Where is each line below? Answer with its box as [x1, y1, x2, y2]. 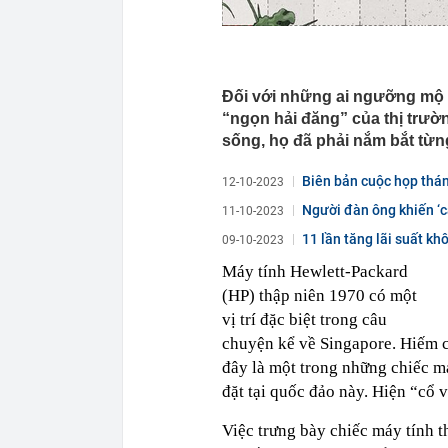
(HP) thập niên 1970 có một [222, 286, 417, 305]
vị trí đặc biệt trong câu [222, 310, 387, 329]
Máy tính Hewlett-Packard [222, 262, 408, 281]
